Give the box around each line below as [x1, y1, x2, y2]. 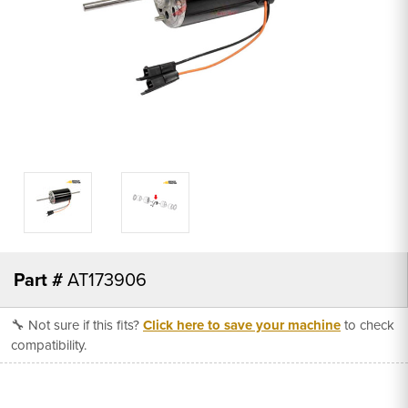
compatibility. [11, 334, 87, 355]
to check [341, 314, 394, 335]
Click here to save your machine [143, 314, 341, 335]
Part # [14, 265, 63, 293]
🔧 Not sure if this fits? [11, 314, 143, 335]
